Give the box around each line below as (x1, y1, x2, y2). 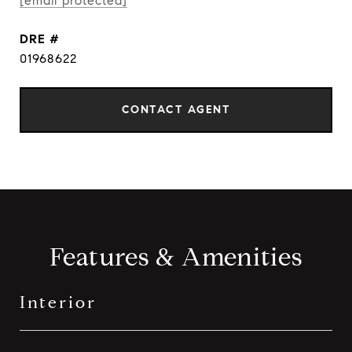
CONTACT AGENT (121, 103, 231, 116)
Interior (20, 292, 97, 313)
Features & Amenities (49, 241, 303, 273)
